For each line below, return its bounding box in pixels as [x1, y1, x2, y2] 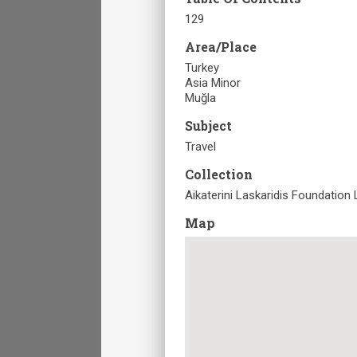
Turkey [185, 60, 219, 75]
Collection [185, 165, 253, 182]
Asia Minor [185, 75, 241, 90]
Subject [185, 116, 232, 134]
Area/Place [185, 37, 257, 55]
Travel [185, 139, 216, 154]
